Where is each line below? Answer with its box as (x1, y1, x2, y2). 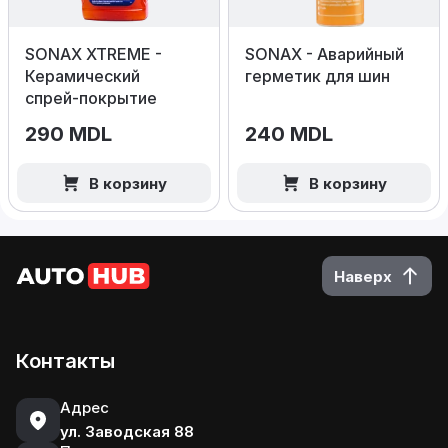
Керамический (25, 66, 140, 86)
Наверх (334, 266, 392, 286)
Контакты (16, 349, 115, 373)
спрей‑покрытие (25, 88, 157, 108)
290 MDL (25, 122, 112, 146)
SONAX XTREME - (25, 44, 162, 64)
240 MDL (245, 122, 333, 146)
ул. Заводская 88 (60, 422, 194, 441)
